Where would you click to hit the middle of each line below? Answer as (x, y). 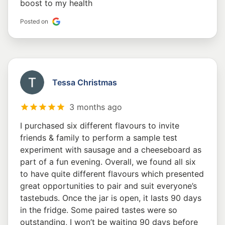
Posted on (34, 22)
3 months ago (96, 107)
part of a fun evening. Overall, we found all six (108, 162)
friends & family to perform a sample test (99, 138)
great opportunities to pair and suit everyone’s (108, 186)
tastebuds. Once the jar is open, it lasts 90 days (111, 198)
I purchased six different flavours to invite (100, 126)
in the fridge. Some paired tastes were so (99, 210)
